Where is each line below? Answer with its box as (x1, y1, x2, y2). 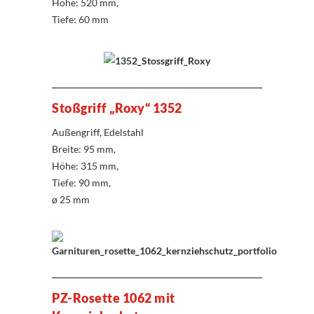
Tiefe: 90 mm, (52, 176, 111, 189)
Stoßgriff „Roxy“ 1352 (52, 100, 182, 116)
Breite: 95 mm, (52, 142, 116, 155)
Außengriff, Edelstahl (52, 125, 144, 138)
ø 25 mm (52, 193, 90, 205)
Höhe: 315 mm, (52, 159, 118, 172)
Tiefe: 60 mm (52, 13, 109, 26)
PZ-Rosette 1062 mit (52, 289, 175, 306)
